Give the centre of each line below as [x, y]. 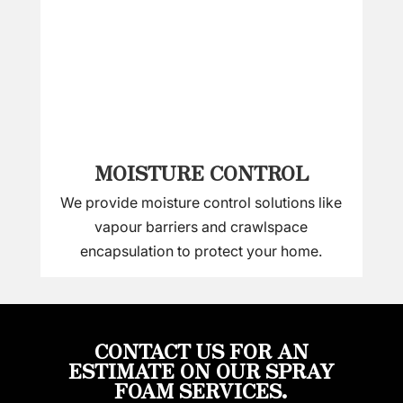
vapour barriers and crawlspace [201, 226]
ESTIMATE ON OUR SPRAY [201, 369]
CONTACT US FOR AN [201, 349]
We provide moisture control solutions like [201, 202]
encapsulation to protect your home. [201, 251]
